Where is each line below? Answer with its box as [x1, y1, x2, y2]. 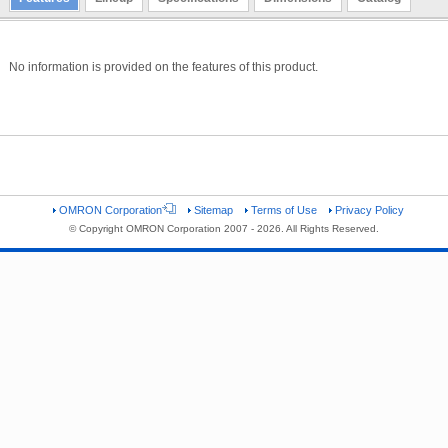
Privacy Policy [335, 203, 404, 216]
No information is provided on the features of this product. [9, 59, 318, 74]
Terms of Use [251, 203, 317, 216]
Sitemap [194, 203, 233, 216]
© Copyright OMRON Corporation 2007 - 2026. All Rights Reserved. [69, 222, 379, 234]
